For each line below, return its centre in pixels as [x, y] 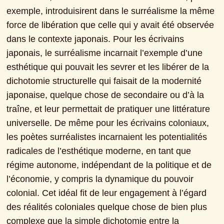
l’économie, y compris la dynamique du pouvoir [100, 179]
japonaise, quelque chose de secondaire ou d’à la [105, 95]
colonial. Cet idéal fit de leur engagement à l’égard [107, 193]
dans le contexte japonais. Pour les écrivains [95, 39]
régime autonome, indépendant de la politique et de [109, 165]
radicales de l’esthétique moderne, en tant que [99, 151]
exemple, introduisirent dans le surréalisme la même [111, 11]
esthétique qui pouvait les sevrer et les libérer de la [108, 67]
